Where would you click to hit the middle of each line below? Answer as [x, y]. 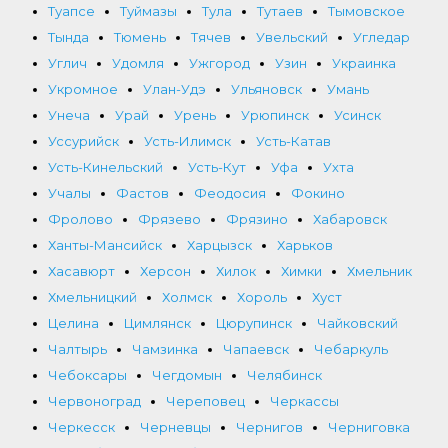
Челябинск [284, 374]
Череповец [205, 400]
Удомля [138, 62]
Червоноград [94, 400]
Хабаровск [350, 218]
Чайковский [357, 322]
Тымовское [366, 10]
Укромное [83, 88]
